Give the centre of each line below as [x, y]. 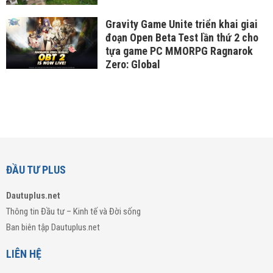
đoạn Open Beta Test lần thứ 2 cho [182, 37]
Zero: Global [133, 64]
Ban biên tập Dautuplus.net [53, 227]
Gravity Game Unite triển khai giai [181, 24]
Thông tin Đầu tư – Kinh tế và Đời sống [73, 211]
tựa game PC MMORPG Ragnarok [179, 51]
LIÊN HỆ [24, 253]
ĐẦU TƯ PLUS [36, 169]
